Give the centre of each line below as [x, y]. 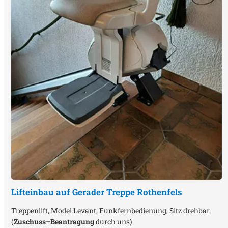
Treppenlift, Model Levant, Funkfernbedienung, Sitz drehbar [110, 210]
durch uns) [113, 221]
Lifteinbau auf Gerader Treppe [74, 192]
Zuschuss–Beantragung [54, 221]
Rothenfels [160, 192]
